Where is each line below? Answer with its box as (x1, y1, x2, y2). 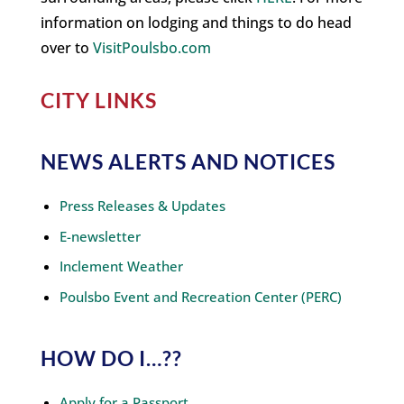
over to (40, 38, 93, 59)
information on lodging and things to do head (40, 13, 352, 33)
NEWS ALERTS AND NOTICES (40, 149, 335, 175)
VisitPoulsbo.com (92, 38, 211, 59)
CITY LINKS (40, 87, 157, 114)
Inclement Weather (59, 257, 183, 276)
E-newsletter (59, 226, 141, 245)
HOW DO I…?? (40, 344, 182, 371)
